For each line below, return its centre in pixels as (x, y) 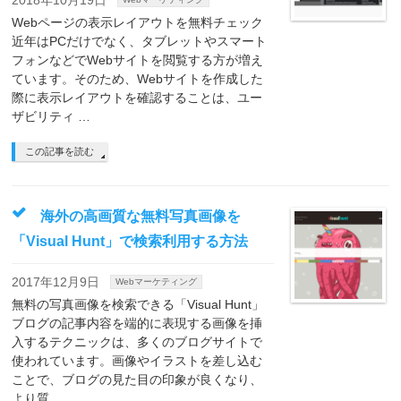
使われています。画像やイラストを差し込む (137, 361)
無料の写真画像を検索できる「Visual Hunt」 (138, 304)
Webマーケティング (157, 282)
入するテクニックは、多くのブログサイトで (137, 342)
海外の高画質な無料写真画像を (141, 216)
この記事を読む (60, 151)
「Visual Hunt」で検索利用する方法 (130, 241)
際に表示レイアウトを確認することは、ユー (137, 98)
